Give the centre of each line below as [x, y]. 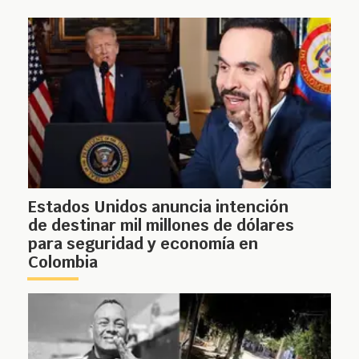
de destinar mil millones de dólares [161, 225]
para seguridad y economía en [143, 243]
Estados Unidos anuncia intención [158, 206]
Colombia [63, 262]
